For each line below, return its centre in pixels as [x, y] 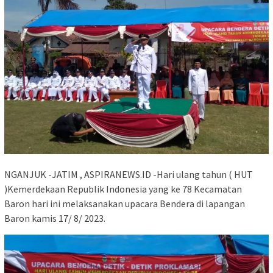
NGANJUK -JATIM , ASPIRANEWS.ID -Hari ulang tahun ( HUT [129, 174]
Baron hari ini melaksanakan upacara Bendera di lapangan [125, 203]
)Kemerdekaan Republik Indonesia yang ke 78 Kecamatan [123, 189]
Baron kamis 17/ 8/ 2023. [55, 218]
